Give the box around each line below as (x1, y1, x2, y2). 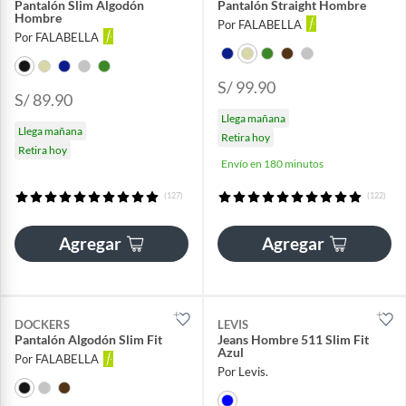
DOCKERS (14, 316, 70, 332)
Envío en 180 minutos (221, 156, 324, 170)
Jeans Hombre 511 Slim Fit (217, 331, 369, 347)
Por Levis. (217, 364, 268, 380)
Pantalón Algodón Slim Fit (14, 331, 162, 347)
